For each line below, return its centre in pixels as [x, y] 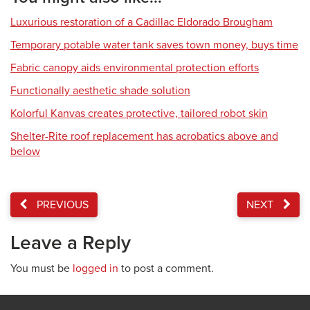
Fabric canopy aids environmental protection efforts [135, 68]
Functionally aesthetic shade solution [100, 91]
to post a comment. [166, 268]
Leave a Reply [71, 243]
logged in [95, 268]
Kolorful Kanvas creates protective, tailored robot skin [139, 113]
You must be [42, 268]
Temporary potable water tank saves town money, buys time [154, 45]
